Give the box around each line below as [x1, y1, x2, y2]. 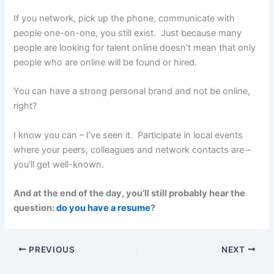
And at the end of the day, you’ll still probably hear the [13, 187, 246, 199]
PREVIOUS [26, 244, 75, 254]
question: [13, 202, 57, 213]
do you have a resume [56, 202, 151, 213]
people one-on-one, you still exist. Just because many [13, 27, 242, 39]
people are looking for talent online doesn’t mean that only [13, 42, 256, 53]
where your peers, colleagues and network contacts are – [13, 144, 251, 155]
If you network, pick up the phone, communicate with [13, 12, 235, 24]
